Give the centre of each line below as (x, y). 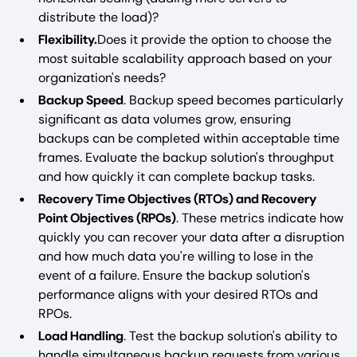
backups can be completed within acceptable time (189, 138)
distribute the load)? (98, 17)
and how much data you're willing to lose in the (176, 256)
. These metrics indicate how (260, 218)
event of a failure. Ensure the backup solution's (174, 275)
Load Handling (81, 335)
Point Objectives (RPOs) (107, 218)
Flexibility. (68, 39)
